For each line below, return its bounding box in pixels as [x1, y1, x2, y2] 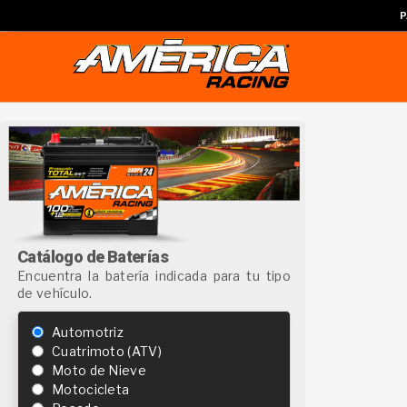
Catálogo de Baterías [17, 247, 168, 267]
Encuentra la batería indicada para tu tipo [17, 268, 291, 284]
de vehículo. [17, 285, 93, 302]
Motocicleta [52, 382, 130, 398]
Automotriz [52, 324, 124, 341]
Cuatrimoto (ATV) [52, 343, 162, 360]
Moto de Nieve [52, 362, 146, 379]
